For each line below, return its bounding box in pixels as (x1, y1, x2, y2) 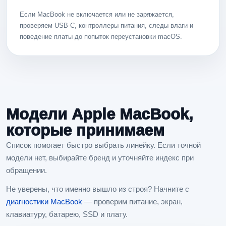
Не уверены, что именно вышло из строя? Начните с (6, 184, 189, 193)
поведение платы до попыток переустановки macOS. (20, 32, 182, 40)
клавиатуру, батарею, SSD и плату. (6, 209, 128, 218)
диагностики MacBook (6, 197, 82, 206)
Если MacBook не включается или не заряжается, (20, 10, 174, 18)
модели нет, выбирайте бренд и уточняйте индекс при (6, 153, 194, 162)
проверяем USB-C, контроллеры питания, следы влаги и (20, 21, 193, 29)
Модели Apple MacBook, (6, 105, 193, 123)
